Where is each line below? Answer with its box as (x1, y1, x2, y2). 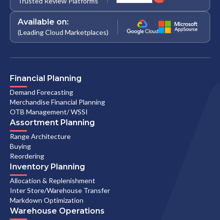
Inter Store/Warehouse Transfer (10, 186, 110, 195)
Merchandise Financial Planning (10, 98, 105, 107)
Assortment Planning (10, 118, 95, 128)
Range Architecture (10, 132, 71, 141)
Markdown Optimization (10, 196, 83, 205)
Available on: (18, 17, 69, 27)
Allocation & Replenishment (10, 176, 95, 185)
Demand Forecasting (10, 88, 73, 97)
